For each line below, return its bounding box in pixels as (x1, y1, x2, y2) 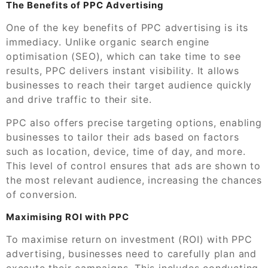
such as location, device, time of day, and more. (6, 145, 246, 157)
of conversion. (6, 188, 78, 200)
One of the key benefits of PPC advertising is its (6, 21, 249, 33)
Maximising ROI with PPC (6, 211, 129, 223)
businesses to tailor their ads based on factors (6, 130, 239, 143)
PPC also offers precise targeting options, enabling (6, 116, 262, 129)
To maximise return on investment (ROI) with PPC (6, 233, 252, 245)
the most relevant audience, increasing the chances (6, 173, 262, 186)
